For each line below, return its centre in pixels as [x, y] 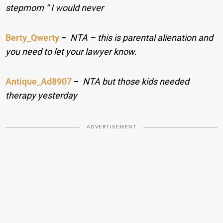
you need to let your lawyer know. [71, 52]
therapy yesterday [42, 96]
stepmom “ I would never [55, 8]
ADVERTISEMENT [111, 127]
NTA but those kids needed [136, 82]
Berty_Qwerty [33, 38]
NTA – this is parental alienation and [142, 38]
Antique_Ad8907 [39, 82]
